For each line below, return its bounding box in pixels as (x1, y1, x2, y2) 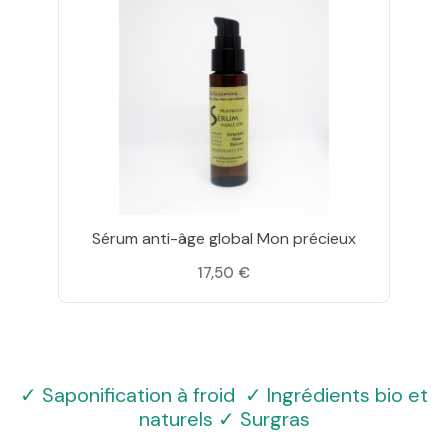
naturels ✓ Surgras (138, 405, 310, 432)
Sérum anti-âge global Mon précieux (91, 227, 356, 249)
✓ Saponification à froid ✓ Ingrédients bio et (20, 381, 428, 408)
